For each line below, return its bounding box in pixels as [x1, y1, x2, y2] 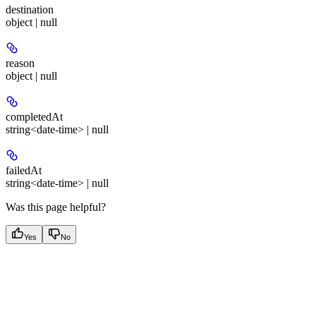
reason [6, 57, 35, 69]
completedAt [6, 111, 63, 123]
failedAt [6, 164, 42, 176]
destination [6, 4, 54, 16]
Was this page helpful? [6, 201, 106, 213]
